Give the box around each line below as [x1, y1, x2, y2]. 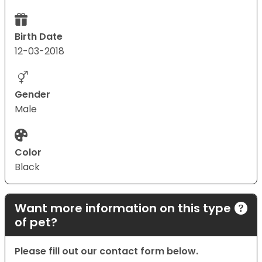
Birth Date [15, 30, 63, 44]
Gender [15, 88, 50, 102]
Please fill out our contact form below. [15, 244, 198, 258]
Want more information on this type [15, 200, 231, 217]
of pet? [15, 214, 57, 231]
